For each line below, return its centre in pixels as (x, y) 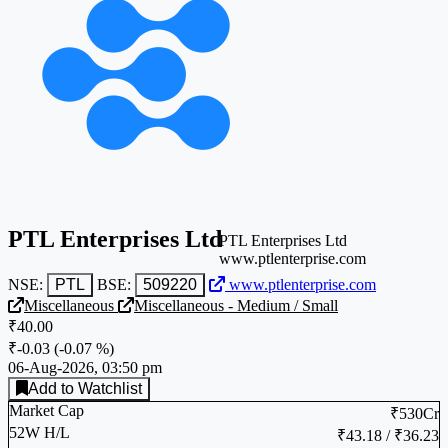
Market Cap (46, 410)
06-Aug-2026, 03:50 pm (85, 367)
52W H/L (39, 432)
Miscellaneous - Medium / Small (236, 305)
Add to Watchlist (110, 388)
